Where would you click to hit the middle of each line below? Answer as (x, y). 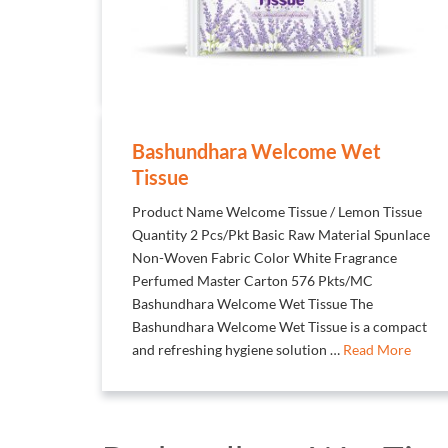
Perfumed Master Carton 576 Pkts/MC (252, 281)
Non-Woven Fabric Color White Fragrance (264, 258)
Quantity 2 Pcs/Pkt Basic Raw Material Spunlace (281, 235)
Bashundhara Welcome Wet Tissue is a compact (279, 327)
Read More (377, 350)
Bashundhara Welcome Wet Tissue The (252, 304)
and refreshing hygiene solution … (237, 350)
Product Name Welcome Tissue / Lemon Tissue (277, 212)
